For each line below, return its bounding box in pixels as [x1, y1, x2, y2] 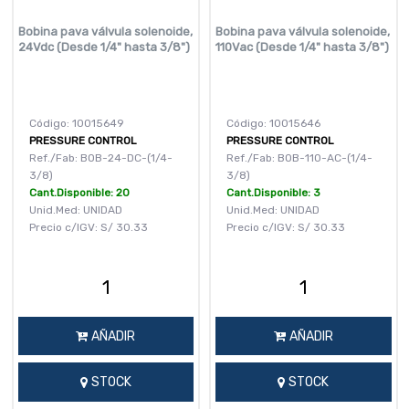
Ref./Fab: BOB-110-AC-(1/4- [226, 151, 372, 164]
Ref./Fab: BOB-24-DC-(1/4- [28, 151, 173, 164]
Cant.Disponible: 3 [226, 185, 320, 199]
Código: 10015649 [28, 116, 124, 130]
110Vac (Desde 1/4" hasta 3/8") [215, 39, 389, 54]
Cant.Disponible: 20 [28, 185, 130, 199]
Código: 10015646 [226, 116, 320, 130]
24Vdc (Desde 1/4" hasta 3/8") [17, 39, 190, 54]
